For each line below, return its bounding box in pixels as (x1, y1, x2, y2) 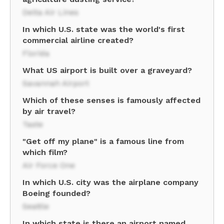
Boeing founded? (22, 188, 90, 198)
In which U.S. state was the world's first (22, 24, 185, 34)
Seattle (22, 201, 49, 211)
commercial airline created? (22, 35, 133, 45)
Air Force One (22, 160, 75, 170)
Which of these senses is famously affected (22, 95, 200, 105)
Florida (22, 48, 49, 58)
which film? (22, 147, 67, 157)
